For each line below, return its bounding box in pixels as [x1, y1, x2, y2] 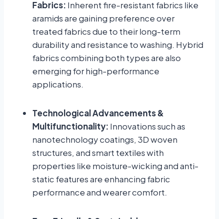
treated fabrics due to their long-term [32, 26, 180, 37]
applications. [32, 79, 84, 90]
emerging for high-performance [32, 66, 159, 77]
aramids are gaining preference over [32, 13, 175, 24]
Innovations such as [110, 121, 185, 132]
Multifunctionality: [32, 121, 110, 132]
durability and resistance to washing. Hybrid [32, 39, 203, 50]
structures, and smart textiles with [32, 147, 164, 158]
